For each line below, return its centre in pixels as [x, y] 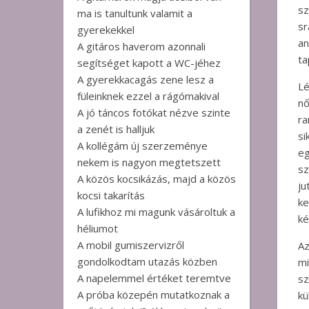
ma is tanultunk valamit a [135, 13]
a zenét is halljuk [116, 129]
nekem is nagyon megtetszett [149, 162]
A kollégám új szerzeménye [142, 146]
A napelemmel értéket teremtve [154, 278]
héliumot [98, 228]
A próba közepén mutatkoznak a [153, 295]
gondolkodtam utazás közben [147, 261]
